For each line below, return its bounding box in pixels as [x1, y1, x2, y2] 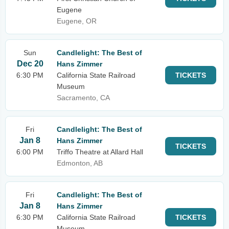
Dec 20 [16, 59, 43, 68]
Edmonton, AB [57, 159, 103, 167]
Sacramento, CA [57, 94, 110, 102]
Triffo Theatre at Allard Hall [57, 148, 143, 156]
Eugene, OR [57, 17, 97, 25]
